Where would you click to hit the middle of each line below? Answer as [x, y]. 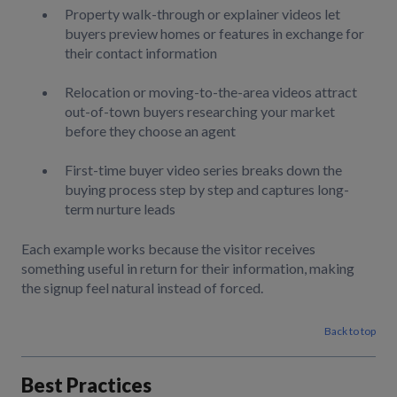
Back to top [350, 331]
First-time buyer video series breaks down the [203, 170]
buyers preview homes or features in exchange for [214, 33]
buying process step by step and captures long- [207, 190]
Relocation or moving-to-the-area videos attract [211, 91]
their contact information [141, 52]
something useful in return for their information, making [188, 268]
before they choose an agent [150, 130]
